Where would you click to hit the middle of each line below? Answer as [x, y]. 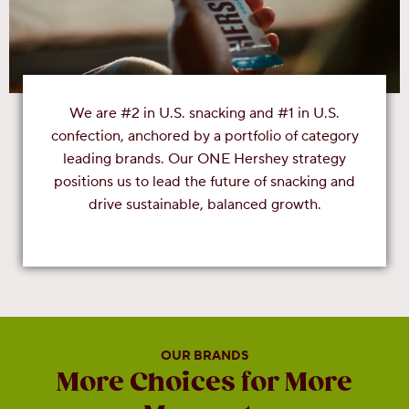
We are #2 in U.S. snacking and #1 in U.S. [204, 113]
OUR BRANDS [204, 357]
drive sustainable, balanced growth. [204, 204]
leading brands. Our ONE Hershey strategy [204, 158]
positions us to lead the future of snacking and [204, 181]
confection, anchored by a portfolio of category [204, 136]
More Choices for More [204, 383]
